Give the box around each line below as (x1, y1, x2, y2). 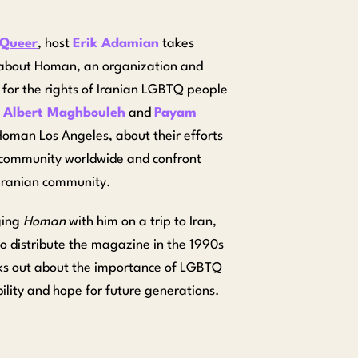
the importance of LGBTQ (72, 261, 222, 275)
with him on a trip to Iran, (66, 215, 217, 229)
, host (38, 37, 73, 50)
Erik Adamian (73, 37, 159, 50)
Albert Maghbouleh (3, 106, 125, 120)
